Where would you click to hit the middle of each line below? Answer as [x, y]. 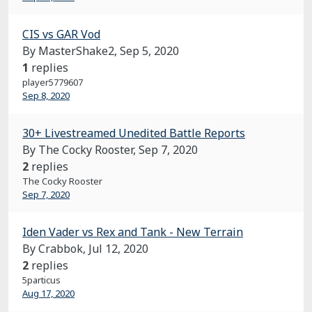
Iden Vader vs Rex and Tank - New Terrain [133, 232]
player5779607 [53, 82]
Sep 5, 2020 [149, 51]
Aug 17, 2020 [48, 293]
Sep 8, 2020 [46, 95]
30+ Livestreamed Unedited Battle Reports [134, 133]
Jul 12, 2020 [118, 249]
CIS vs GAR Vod [61, 34]
